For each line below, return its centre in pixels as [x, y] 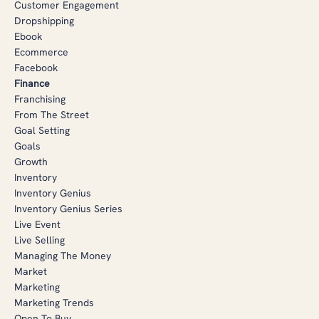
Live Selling [40, 240]
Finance [32, 83]
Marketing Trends [54, 303]
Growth [31, 162]
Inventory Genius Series [68, 209]
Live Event [37, 224]
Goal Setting [42, 130]
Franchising [40, 99]
